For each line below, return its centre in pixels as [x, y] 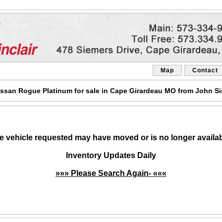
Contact [205, 70]
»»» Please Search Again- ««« [111, 173]
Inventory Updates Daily [111, 155]
